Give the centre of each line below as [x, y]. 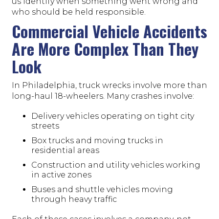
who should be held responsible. [79, 12]
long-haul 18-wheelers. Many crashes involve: [103, 96]
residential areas [65, 150]
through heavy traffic [74, 199]
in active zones [61, 175]
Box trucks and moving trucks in [97, 140]
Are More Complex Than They [105, 48]
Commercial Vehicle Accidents [109, 31]
